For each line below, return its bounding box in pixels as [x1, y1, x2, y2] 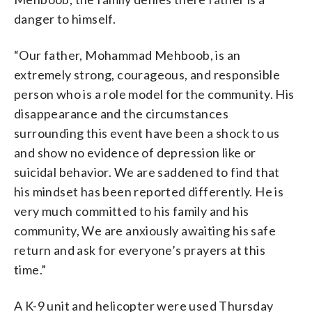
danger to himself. [14, 10, 116, 26]
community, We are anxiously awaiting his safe [14, 222, 276, 238]
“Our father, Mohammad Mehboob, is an [14, 47, 241, 63]
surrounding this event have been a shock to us [14, 125, 280, 141]
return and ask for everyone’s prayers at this [14, 242, 265, 258]
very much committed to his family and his [14, 203, 249, 219]
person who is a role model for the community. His [14, 86, 295, 102]
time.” [14, 261, 47, 277]
